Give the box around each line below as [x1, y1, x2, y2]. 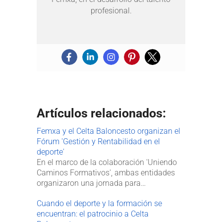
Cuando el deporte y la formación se [37, 198, 162, 208]
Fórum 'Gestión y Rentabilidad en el [37, 136, 160, 146]
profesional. [90, 5, 132, 15]
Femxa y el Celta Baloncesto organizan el [37, 126, 180, 136]
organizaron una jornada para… [37, 178, 146, 188]
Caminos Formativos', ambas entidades [37, 167, 175, 177]
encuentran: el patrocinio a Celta [37, 209, 149, 219]
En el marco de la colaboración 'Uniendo [37, 157, 177, 167]
